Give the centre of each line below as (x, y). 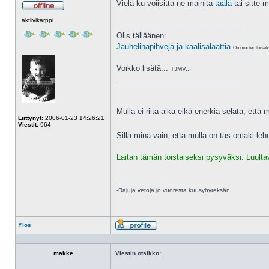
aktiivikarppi (38, 20)
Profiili (166, 234)
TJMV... (181, 69)
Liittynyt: (31, 118)
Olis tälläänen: (141, 36)
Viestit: (28, 125)
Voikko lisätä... (144, 68)
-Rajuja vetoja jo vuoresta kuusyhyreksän (173, 190)
